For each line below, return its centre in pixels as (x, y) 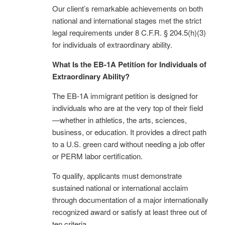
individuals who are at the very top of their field (128, 107)
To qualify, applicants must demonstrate (117, 175)
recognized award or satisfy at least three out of (130, 211)
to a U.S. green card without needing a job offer (129, 144)
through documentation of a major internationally (130, 199)
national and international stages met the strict (127, 20)
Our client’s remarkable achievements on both (128, 8)
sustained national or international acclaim (120, 187)
